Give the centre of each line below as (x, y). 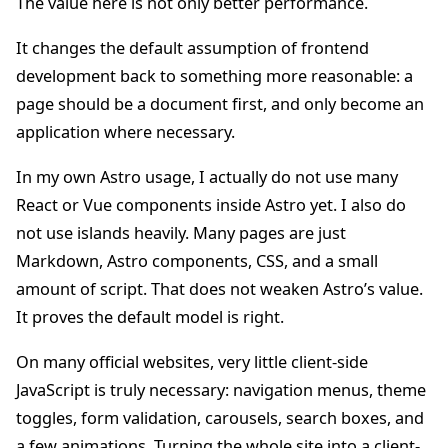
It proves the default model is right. (150, 317)
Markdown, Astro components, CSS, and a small (197, 261)
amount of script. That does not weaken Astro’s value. (219, 289)
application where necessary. (125, 132)
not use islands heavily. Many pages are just (181, 233)
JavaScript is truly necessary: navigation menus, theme (221, 390)
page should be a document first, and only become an (220, 104)
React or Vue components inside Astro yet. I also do (211, 205)
